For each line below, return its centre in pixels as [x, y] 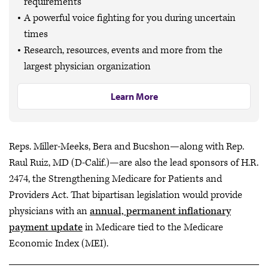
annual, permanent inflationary [160, 211]
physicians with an [49, 211]
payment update [46, 227]
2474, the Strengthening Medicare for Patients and [115, 179]
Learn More [134, 96]
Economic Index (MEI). [60, 243]
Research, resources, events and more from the [123, 50]
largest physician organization [87, 66]
